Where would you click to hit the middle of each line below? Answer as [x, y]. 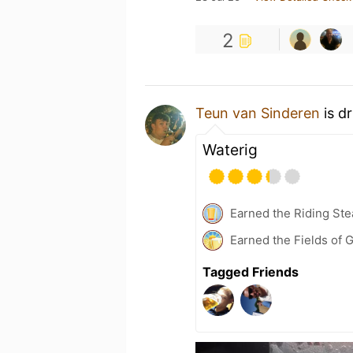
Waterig [230, 150]
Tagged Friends [251, 272]
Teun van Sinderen [258, 113]
